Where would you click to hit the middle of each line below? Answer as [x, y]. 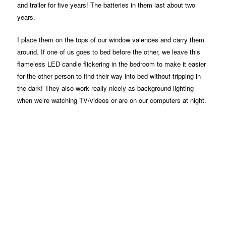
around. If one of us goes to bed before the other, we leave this [109, 51]
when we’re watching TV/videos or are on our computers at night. [112, 100]
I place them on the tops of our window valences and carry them [111, 39]
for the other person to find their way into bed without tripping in [109, 76]
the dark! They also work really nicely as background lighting [106, 88]
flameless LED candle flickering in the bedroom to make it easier [112, 64]
